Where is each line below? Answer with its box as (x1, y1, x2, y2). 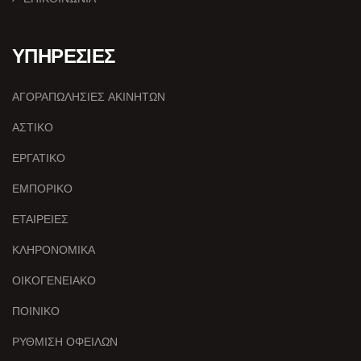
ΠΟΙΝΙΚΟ (12, 303, 60, 318)
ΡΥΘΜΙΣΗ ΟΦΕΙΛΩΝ (12, 334, 118, 349)
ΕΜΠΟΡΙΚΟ (12, 180, 73, 196)
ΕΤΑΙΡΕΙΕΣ (12, 211, 68, 226)
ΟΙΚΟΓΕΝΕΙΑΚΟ (12, 272, 96, 288)
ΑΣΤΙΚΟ (12, 119, 53, 135)
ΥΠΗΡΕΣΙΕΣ (12, 42, 115, 69)
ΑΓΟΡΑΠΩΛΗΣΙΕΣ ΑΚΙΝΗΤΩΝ (12, 89, 165, 104)
